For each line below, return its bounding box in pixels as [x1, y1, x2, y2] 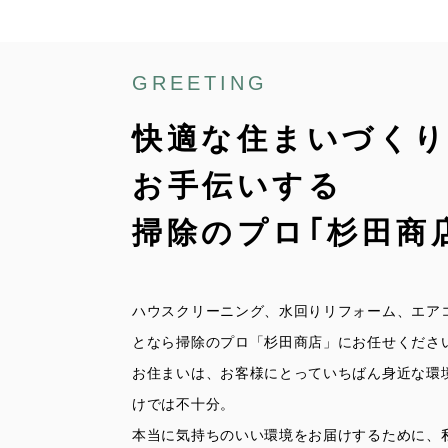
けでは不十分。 [132, 397, 235, 413]
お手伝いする [132, 169, 343, 203]
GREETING [132, 72, 268, 95]
